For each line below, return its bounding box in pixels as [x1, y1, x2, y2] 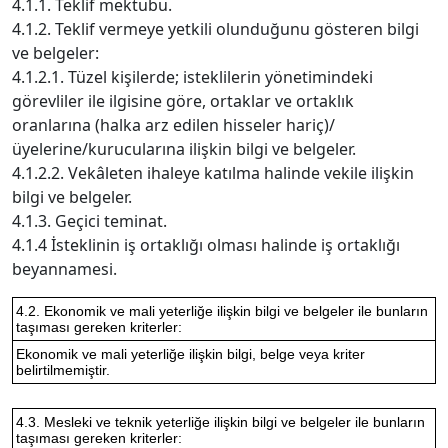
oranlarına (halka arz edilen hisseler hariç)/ [12, 114, 335, 136]
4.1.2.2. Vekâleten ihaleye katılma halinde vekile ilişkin [12, 162, 414, 184]
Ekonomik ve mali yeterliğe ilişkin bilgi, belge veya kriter [16, 346, 365, 362]
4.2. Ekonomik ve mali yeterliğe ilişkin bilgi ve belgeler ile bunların [16, 303, 428, 319]
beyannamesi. [12, 258, 117, 280]
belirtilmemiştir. [16, 362, 110, 378]
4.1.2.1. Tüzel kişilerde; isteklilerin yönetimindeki [12, 66, 373, 88]
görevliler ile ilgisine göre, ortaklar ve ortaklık [12, 90, 354, 112]
